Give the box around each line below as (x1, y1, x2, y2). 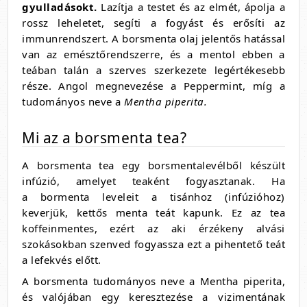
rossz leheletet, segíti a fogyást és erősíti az (22, 16, 285, 29)
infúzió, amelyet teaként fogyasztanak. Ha (22, 174, 285, 188)
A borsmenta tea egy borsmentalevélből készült (22, 158, 285, 172)
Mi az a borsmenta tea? (22, 128, 186, 147)
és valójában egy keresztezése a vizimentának (22, 290, 285, 304)
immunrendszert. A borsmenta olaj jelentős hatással (22, 32, 285, 45)
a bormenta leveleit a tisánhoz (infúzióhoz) (22, 190, 285, 204)
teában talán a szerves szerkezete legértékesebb (22, 63, 285, 77)
